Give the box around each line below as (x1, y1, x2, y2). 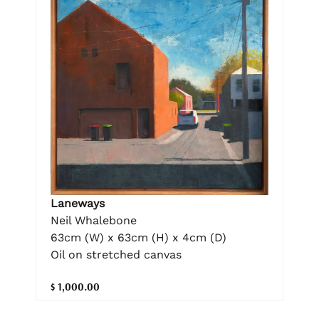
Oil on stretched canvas (51, 248, 182, 262)
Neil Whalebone (51, 214, 137, 228)
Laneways (51, 197, 105, 211)
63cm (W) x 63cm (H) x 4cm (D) (51, 231, 226, 245)
